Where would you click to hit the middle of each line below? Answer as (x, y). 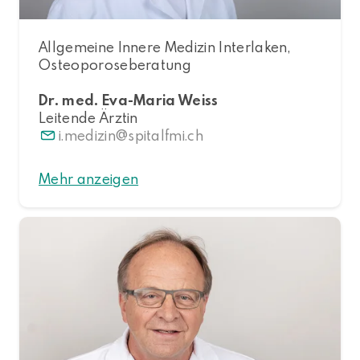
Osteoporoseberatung (115, 64)
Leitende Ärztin (88, 117)
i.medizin (87, 135)
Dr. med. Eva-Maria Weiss (129, 100)
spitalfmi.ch (166, 135)
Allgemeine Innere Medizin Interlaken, (164, 47)
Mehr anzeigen (89, 178)
